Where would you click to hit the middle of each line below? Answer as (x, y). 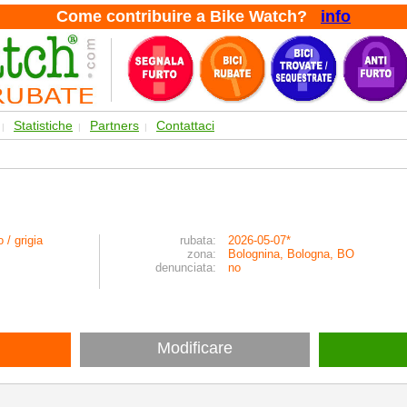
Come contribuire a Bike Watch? (189, 16)
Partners (114, 125)
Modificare (195, 348)
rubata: (198, 240)
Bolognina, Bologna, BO (291, 254)
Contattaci (185, 125)
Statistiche (43, 125)
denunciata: (186, 268)
